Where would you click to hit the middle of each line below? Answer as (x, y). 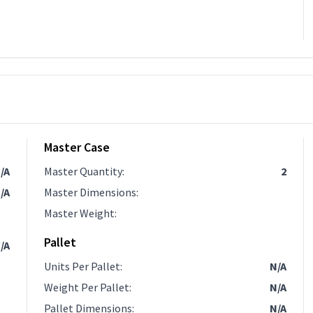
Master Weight (79, 213)
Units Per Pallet (82, 266)
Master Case (77, 147)
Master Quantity (83, 171)
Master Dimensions (90, 192)
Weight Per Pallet (86, 287)
